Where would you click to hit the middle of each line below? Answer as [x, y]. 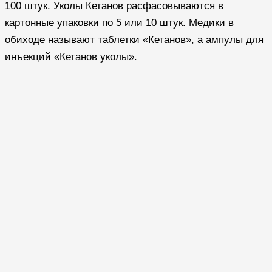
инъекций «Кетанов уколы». [71, 56]
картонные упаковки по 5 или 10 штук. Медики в [119, 22]
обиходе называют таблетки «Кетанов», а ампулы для [134, 39]
